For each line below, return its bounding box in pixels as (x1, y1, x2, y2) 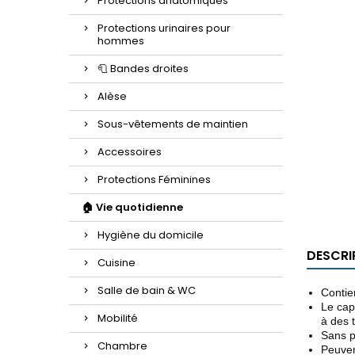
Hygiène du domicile (97, 227, 204, 242)
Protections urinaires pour (97, 21, 231, 36)
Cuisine (97, 255, 136, 270)
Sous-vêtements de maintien (97, 116, 248, 132)
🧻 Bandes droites (97, 61, 189, 76)
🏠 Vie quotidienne (82, 200, 183, 215)
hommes (97, 33, 144, 48)
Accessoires (97, 144, 162, 159)
